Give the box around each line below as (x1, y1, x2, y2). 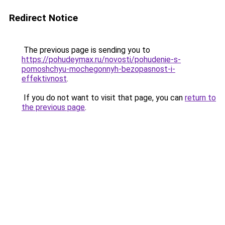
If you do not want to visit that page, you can (22, 93, 185, 102)
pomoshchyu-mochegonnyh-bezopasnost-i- (22, 64, 175, 74)
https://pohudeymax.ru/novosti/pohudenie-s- (22, 55, 181, 64)
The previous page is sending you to (22, 45, 150, 55)
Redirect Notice (9, 12, 78, 24)
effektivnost (22, 74, 67, 83)
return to (185, 93, 216, 102)
